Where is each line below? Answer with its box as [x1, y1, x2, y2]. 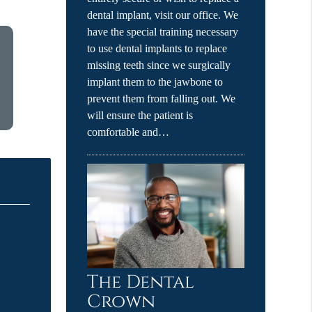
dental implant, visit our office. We [87, 8, 239, 22]
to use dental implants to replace [87, 41, 228, 55]
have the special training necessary [87, 24, 239, 38]
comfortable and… [87, 125, 170, 139]
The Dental [87, 270, 195, 295]
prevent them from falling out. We [87, 91, 236, 105]
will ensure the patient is [87, 108, 194, 122]
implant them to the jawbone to [87, 75, 224, 88]
